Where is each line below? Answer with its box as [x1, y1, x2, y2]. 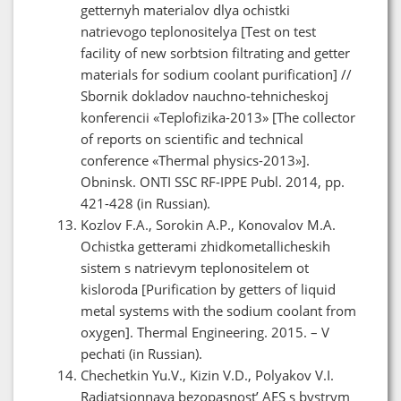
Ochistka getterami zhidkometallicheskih [81, 236, 330, 255]
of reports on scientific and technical [81, 129, 303, 148]
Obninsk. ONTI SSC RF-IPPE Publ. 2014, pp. [81, 172, 345, 191]
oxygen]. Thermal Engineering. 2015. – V [81, 322, 329, 341]
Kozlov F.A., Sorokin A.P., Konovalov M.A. [81, 215, 336, 234]
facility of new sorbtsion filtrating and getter [81, 43, 350, 62]
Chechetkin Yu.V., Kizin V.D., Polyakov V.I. [81, 365, 334, 384]
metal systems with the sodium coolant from [81, 301, 356, 320]
